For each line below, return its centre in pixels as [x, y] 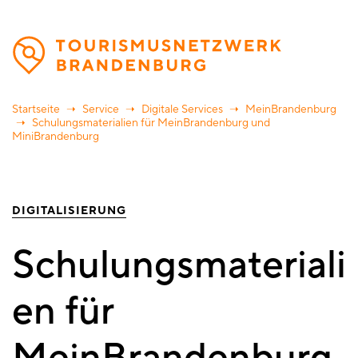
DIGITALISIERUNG [69, 211]
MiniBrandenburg [56, 137]
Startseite [36, 110]
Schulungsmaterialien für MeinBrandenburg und [150, 123]
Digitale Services [182, 110]
